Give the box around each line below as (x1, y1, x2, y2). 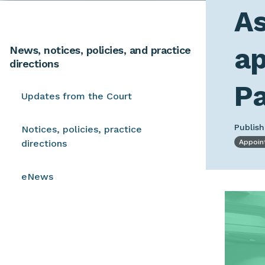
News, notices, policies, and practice (9, 43, 191, 56)
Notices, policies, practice (21, 123, 142, 135)
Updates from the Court (21, 90, 132, 102)
